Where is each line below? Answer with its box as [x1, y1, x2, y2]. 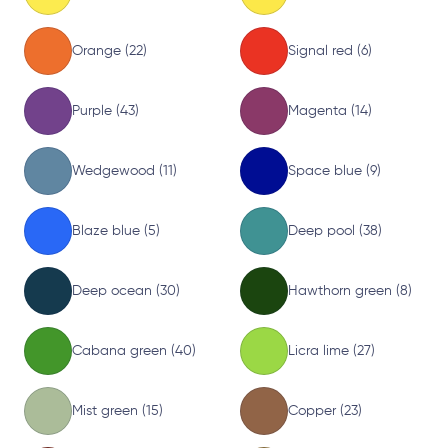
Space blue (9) [288, 163, 381, 178]
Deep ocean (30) [72, 283, 180, 298]
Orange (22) [72, 43, 147, 58]
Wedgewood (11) [72, 163, 177, 178]
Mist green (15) [72, 403, 163, 418]
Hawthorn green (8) [288, 283, 412, 298]
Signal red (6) [288, 43, 372, 58]
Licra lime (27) [288, 343, 375, 358]
